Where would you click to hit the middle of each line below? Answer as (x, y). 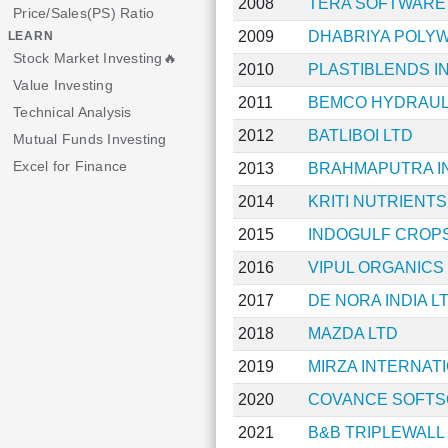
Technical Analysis (72, 112)
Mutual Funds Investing (90, 139)
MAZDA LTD (352, 333)
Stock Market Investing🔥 (95, 58)
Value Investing (63, 85)
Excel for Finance (70, 166)
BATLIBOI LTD (360, 135)
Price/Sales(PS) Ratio (84, 13)
